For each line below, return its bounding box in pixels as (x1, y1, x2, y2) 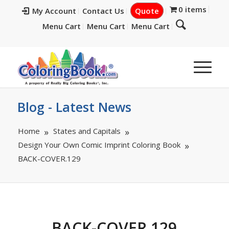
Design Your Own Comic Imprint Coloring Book (17, 140, 180, 150)
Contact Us (82, 6, 124, 16)
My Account (32, 6, 76, 16)
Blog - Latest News (17, 98, 131, 116)
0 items (178, 4, 207, 14)
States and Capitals (53, 126, 121, 136)
